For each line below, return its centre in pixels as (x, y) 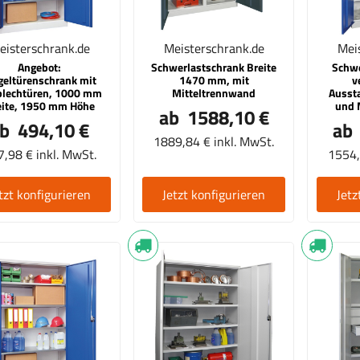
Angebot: (40, 67)
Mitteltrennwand (214, 93)
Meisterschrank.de (214, 48)
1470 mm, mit (214, 80)
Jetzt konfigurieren (214, 194)
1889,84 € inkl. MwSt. (214, 141)
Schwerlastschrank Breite (214, 67)
